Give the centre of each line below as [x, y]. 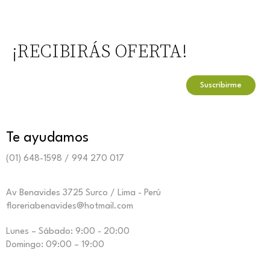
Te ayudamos [47, 138]
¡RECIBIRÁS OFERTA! [99, 52]
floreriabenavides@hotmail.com [70, 206]
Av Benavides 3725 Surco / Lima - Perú [83, 193]
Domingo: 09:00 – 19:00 [55, 245]
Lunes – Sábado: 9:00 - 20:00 [68, 231]
